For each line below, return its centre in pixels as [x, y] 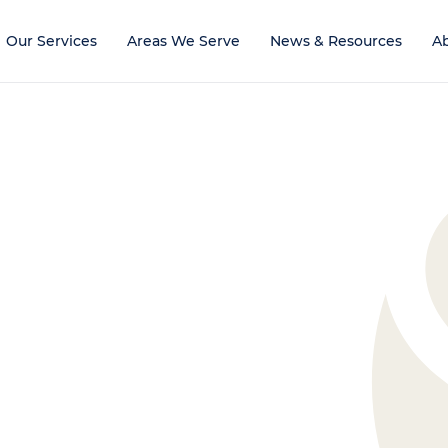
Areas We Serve [183, 41]
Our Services [51, 41]
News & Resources [335, 41]
